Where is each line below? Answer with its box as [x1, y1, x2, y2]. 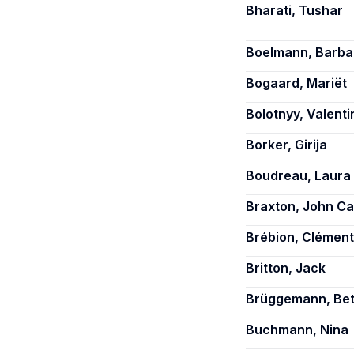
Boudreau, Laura [246, 168, 351, 183]
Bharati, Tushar [246, 2, 343, 18]
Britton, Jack [246, 260, 326, 276]
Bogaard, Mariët [246, 75, 347, 91]
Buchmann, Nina [246, 322, 348, 337]
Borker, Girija [246, 137, 327, 153]
